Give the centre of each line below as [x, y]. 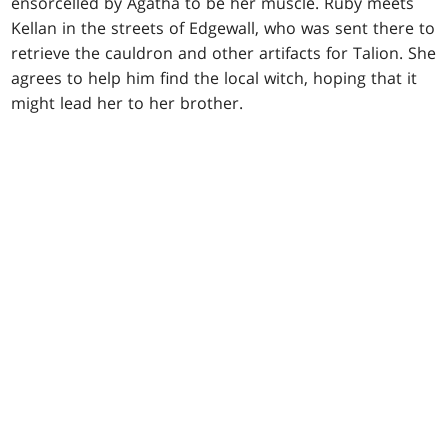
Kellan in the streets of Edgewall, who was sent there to [223, 27]
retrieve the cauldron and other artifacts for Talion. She [224, 52]
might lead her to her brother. [127, 102]
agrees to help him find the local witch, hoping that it [214, 77]
